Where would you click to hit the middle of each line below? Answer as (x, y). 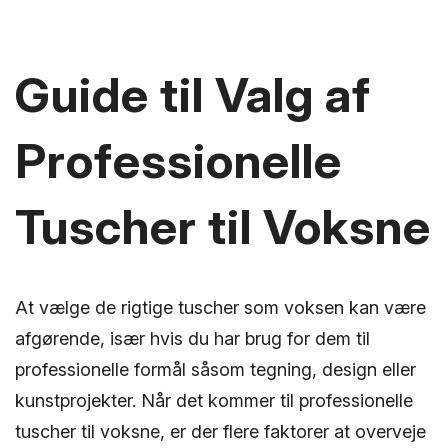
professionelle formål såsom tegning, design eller (215, 370)
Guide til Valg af (193, 95)
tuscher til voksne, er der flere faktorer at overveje (220, 432)
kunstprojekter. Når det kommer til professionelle (214, 401)
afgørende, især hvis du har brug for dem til (192, 339)
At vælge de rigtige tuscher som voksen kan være (220, 308)
